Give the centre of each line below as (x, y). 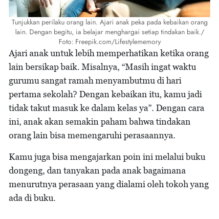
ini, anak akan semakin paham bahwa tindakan (100, 122)
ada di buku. (32, 198)
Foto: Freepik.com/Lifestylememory (109, 42)
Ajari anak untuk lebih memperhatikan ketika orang (109, 53)
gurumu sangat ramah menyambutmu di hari (95, 81)
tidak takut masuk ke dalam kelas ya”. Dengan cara (107, 108)
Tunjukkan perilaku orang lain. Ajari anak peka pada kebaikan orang (109, 22)
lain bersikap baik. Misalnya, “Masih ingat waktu (102, 67)
